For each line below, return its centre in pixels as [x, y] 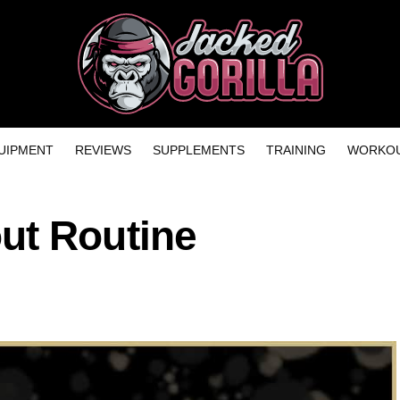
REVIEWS [103, 150]
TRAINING [296, 150]
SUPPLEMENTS [198, 150]
